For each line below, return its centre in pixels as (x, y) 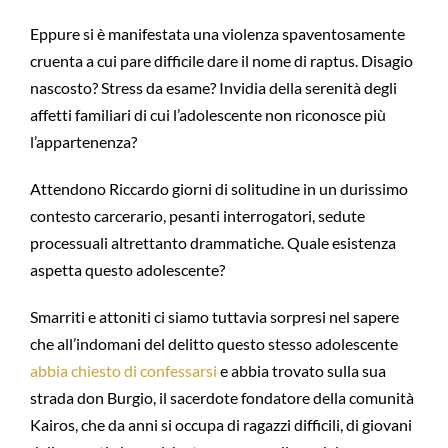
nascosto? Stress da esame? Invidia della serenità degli (213, 87)
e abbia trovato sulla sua (301, 370)
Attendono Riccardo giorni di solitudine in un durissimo (218, 188)
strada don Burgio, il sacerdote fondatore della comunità (221, 397)
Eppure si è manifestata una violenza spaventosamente (217, 33)
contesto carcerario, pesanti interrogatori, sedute (197, 215)
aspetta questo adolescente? (127, 269)
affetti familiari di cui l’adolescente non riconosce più (207, 114)
